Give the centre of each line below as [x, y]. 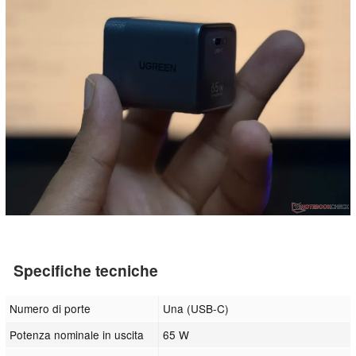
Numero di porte [50, 308]
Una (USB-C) [196, 308]
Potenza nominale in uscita [77, 334]
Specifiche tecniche [86, 270]
